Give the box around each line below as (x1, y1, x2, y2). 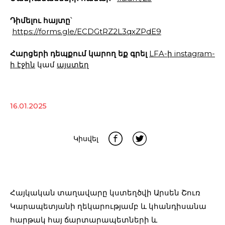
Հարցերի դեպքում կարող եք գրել (10, 49, 147, 58)
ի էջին (10, 60, 35, 69)
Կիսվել (73, 134, 98, 143)
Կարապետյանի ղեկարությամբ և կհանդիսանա (10, 201, 206, 211)
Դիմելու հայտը (10, 16, 70, 25)
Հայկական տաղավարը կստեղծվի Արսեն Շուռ (10, 188, 200, 197)
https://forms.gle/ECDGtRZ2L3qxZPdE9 (12, 27, 161, 36)
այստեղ (57, 60, 89, 69)
